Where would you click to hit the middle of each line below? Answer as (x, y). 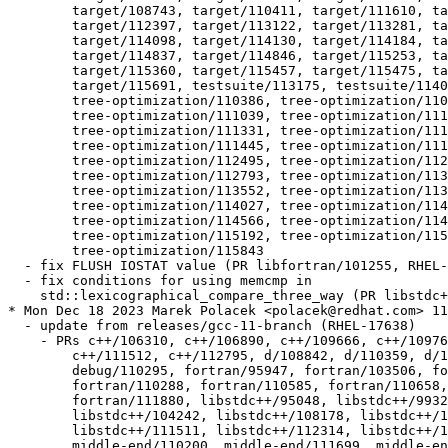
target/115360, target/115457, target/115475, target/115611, (16, 71)
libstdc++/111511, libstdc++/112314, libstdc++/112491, (16, 431)
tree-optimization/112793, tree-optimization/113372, (16, 176)
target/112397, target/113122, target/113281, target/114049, (16, 26)
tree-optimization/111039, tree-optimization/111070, (16, 116)
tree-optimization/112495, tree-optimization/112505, (16, 161)
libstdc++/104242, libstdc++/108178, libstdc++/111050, (16, 416)
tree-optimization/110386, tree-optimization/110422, (16, 101)
